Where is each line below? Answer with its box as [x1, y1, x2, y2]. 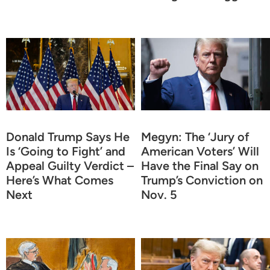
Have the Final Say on [141, 158, 259, 173]
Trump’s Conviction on [141, 172, 263, 187]
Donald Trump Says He [6, 129, 130, 144]
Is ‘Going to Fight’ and [6, 143, 125, 159]
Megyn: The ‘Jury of [141, 129, 250, 144]
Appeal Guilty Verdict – [6, 158, 134, 173]
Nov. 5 [141, 187, 177, 202]
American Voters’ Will [141, 143, 259, 159]
